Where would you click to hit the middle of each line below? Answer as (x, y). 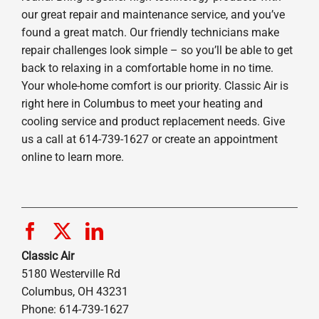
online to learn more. (72, 157)
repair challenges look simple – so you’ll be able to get (157, 50)
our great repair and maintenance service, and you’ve (153, 14)
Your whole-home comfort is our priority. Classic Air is (155, 85)
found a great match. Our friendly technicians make (150, 32)
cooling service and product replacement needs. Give (153, 121)
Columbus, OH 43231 (74, 291)
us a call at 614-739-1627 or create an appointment (149, 139)
